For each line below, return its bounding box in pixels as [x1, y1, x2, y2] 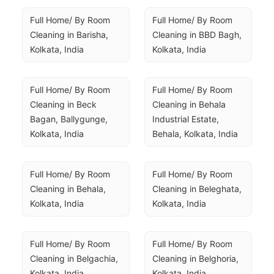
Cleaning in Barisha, [30, 29, 108, 40]
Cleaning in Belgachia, [30, 253, 118, 264]
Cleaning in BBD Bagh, [152, 29, 242, 40]
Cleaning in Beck [30, 99, 97, 109]
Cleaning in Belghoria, [152, 253, 239, 264]
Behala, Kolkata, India [152, 128, 238, 139]
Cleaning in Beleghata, [152, 183, 242, 194]
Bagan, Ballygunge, [30, 114, 108, 124]
